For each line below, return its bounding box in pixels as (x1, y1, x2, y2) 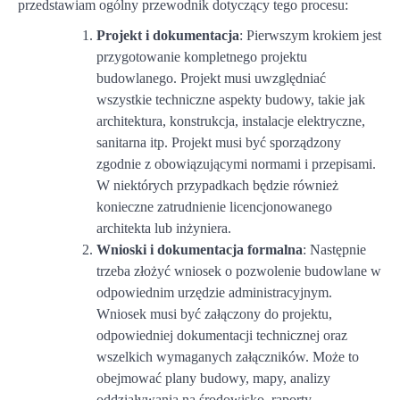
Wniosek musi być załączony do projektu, (96, 305, 332, 321)
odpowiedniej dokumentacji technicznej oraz (96, 327, 347, 343)
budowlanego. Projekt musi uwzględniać (96, 70, 326, 86)
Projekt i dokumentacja (96, 27, 239, 43)
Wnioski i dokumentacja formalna (96, 241, 303, 257)
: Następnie (303, 241, 366, 257)
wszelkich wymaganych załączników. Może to (96, 348, 359, 364)
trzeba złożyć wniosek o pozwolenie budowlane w (96, 262, 381, 279)
